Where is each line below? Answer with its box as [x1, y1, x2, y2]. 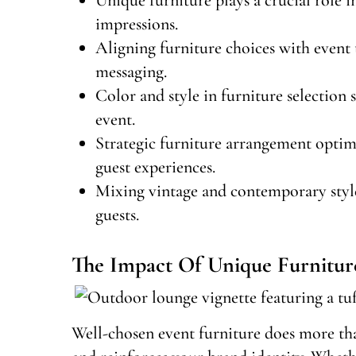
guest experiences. [95, 156, 215, 177]
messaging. [95, 60, 167, 82]
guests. [95, 203, 139, 225]
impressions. [95, 13, 178, 34]
